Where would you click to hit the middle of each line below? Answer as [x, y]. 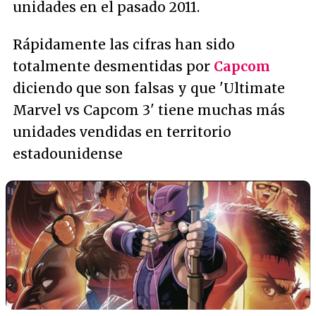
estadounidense [68, 154]
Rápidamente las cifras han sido [124, 44]
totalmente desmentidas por [113, 66]
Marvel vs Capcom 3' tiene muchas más [149, 110]
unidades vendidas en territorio [122, 132]
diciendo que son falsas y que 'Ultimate [149, 88]
